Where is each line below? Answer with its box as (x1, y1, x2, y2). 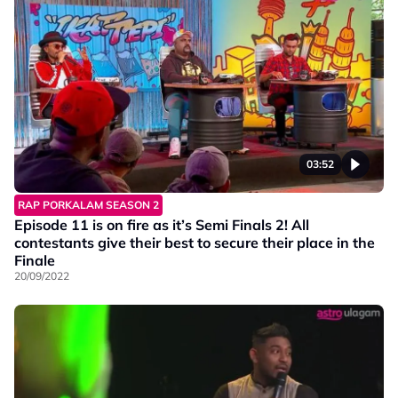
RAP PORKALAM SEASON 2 (18, 197, 159, 211)
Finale (14, 251, 55, 269)
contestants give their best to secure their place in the (14, 233, 375, 251)
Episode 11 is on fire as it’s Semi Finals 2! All (14, 215, 309, 234)
